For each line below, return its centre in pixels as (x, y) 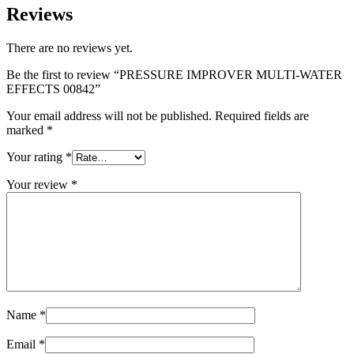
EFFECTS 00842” (53, 88)
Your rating (36, 156)
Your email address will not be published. (109, 115)
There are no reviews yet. (70, 47)
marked (26, 130)
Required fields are (262, 115)
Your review (39, 184)
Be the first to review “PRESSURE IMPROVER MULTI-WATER (174, 74)
